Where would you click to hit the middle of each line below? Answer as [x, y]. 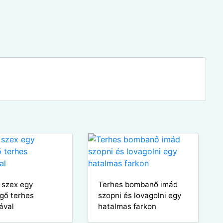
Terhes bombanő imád [138, 184]
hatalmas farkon [127, 206]
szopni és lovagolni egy [139, 195]
